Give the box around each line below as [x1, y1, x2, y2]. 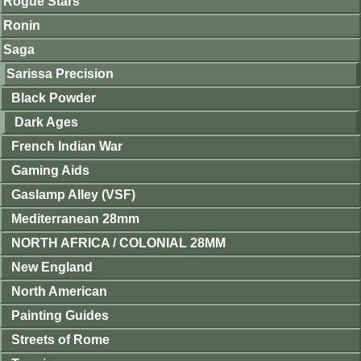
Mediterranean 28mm [11, 212, 139, 226]
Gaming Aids [11, 164, 89, 177]
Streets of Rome [11, 333, 110, 346]
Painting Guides [11, 309, 109, 322]
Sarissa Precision [6, 67, 114, 81]
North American [11, 284, 107, 298]
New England [11, 260, 93, 274]
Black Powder [11, 91, 96, 105]
